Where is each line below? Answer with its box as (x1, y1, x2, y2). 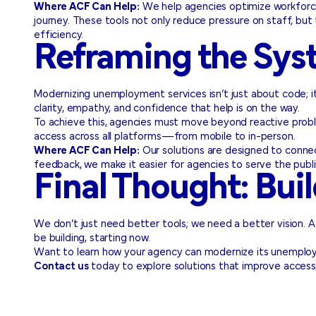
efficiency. (34, 30, 84, 40)
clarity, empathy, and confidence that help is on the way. (34, 104, 300, 114)
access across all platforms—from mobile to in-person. (34, 132, 296, 142)
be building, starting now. (34, 233, 150, 243)
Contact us (34, 262, 89, 272)
